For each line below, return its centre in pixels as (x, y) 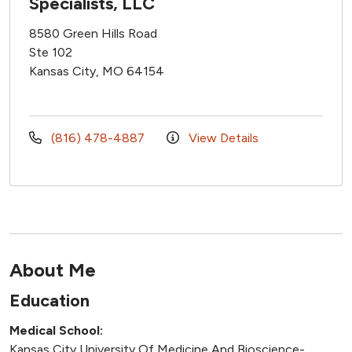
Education (49, 300)
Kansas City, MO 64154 (97, 71)
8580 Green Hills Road (93, 33)
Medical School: (56, 330)
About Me (53, 269)
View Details (222, 137)
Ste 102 (51, 52)
